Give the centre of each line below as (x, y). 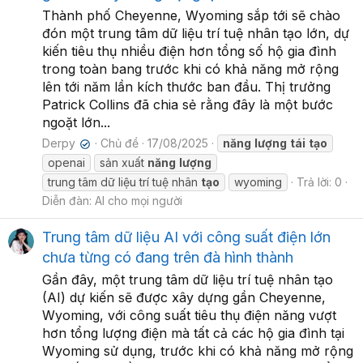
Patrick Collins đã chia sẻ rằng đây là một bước (188, 105)
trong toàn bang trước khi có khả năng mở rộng (190, 69)
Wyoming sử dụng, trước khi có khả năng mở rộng (198, 350)
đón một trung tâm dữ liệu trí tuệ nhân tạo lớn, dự (196, 34)
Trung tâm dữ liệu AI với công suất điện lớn (186, 237)
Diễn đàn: (68, 201)
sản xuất (124, 163)
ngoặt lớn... (76, 123)
